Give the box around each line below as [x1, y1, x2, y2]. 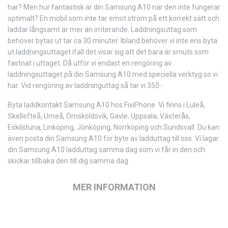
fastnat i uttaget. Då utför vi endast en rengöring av [8, 59, 172, 67]
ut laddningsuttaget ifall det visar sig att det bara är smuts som [8, 48, 209, 56]
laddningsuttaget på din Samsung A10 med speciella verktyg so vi [8, 70, 218, 78]
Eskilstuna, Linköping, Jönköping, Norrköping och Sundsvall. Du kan [8, 123, 219, 131]
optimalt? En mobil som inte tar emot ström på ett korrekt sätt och [8, 14, 219, 22]
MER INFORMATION [72, 182, 156, 192]
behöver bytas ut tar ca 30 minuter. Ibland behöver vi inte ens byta [8, 37, 217, 45]
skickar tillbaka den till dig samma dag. [8, 157, 131, 165]
